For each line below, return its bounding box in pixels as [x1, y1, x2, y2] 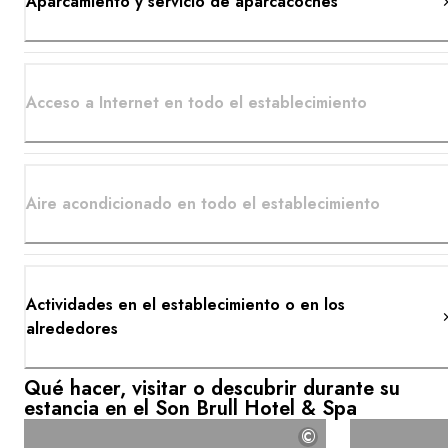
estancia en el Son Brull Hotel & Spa [24, 393, 357, 423]
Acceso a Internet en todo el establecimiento [26, 90, 367, 114]
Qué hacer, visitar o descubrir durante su [24, 373, 400, 403]
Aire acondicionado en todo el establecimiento [26, 191, 380, 215]
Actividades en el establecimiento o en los [26, 292, 345, 316]
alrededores [26, 316, 118, 340]
